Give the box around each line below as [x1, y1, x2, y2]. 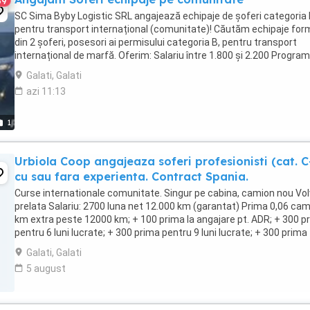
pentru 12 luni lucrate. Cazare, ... [15, 240, 155, 251]
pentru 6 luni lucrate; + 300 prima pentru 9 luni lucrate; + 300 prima [15, 227, 307, 238]
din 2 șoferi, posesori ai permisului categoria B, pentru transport [15, 37, 297, 48]
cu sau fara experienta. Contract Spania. [15, 170, 248, 183]
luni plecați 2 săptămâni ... [15, 63, 129, 74]
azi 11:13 [26, 86, 66, 97]
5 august [26, 263, 66, 274]
